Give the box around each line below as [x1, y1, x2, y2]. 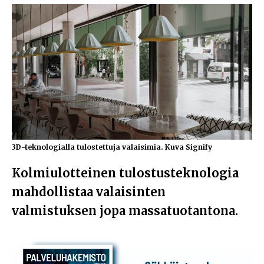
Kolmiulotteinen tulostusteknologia [12, 165, 239, 180]
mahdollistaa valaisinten [12, 184, 166, 199]
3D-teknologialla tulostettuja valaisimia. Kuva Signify [12, 142, 212, 151]
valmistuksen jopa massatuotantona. [12, 203, 238, 218]
